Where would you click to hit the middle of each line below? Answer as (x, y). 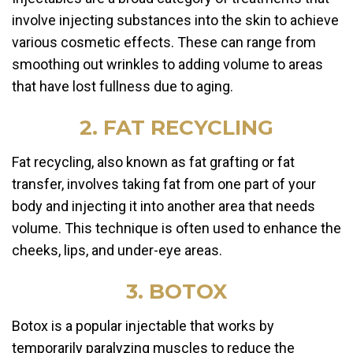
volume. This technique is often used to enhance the (176, 229)
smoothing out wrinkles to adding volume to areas (167, 65)
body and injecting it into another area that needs (163, 206)
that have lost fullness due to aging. (123, 87)
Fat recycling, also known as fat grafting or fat (153, 162)
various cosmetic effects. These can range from (164, 43)
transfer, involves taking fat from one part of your (164, 184)
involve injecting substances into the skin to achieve (175, 20)
